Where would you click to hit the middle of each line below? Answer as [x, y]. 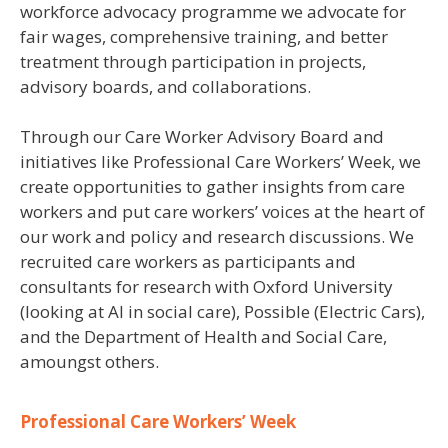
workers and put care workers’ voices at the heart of [222, 211]
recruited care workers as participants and [188, 261]
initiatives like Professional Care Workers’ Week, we [220, 161]
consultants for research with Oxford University [206, 286]
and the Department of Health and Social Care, [203, 336]
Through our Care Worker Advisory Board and [202, 136]
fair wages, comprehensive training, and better [204, 36]
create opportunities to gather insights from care [212, 186]
